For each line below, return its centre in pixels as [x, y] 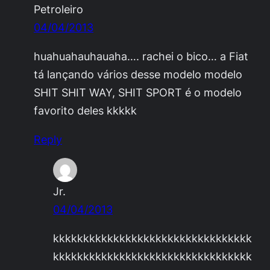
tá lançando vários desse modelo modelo [138, 74]
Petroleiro [58, 9]
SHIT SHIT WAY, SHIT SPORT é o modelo [138, 92]
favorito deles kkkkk [85, 110]
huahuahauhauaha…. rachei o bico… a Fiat [141, 56]
